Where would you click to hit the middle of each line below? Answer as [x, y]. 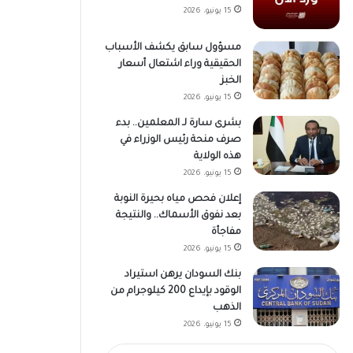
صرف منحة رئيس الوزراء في [180, 140]
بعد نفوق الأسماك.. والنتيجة [178, 216]
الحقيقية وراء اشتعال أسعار [180, 64]
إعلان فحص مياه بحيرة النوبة [177, 199]
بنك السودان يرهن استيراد [182, 275]
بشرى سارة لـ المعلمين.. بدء [178, 123]
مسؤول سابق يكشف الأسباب [173, 48]
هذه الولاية [217, 156]
